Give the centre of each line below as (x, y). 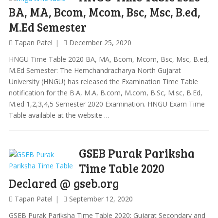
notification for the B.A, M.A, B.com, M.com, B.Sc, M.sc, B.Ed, (105, 93)
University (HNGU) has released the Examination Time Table (103, 82)
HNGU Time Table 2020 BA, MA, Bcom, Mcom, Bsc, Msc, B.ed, (109, 59)
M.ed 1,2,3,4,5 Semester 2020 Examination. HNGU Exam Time (107, 104)
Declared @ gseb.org (64, 183)
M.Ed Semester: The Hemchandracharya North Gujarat (95, 70)
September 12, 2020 (101, 199)
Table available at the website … (59, 115)
